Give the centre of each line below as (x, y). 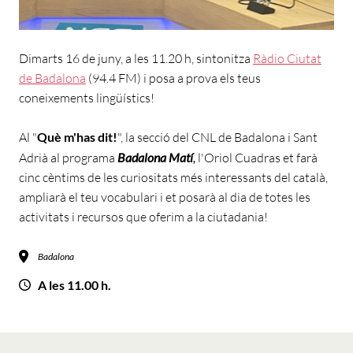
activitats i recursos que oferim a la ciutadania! (143, 217)
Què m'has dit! (77, 137)
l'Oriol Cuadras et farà (256, 158)
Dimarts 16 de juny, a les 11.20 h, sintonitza (136, 59)
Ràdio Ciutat (287, 59)
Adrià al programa (68, 158)
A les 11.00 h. (74, 285)
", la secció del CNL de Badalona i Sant (217, 137)
